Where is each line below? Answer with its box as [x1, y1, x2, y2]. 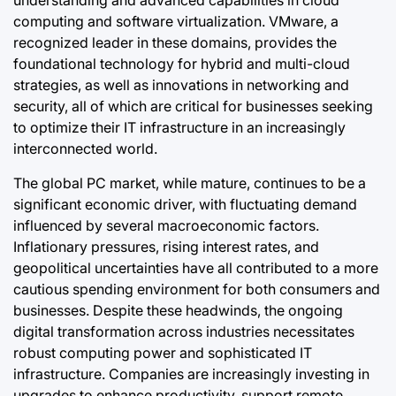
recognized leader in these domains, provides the [13, 33, 337, 51]
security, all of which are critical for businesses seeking [13, 96, 373, 115]
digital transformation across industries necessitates [13, 322, 354, 340]
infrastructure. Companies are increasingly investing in [13, 364, 369, 383]
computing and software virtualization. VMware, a [13, 11, 339, 30]
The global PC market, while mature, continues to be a [13, 173, 366, 192]
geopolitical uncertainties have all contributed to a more [13, 258, 378, 277]
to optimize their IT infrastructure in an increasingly [13, 118, 346, 136]
